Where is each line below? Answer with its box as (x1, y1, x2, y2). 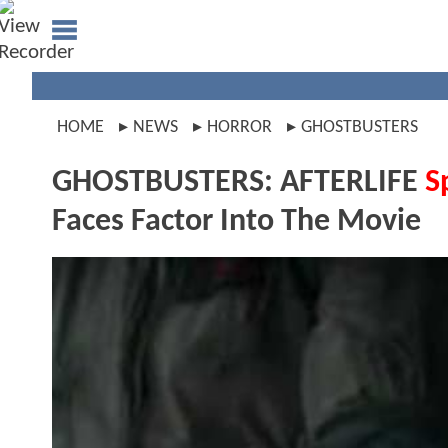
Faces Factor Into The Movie (52, 206, 421, 238)
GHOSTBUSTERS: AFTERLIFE (52, 167, 425, 199)
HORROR (207, 118, 272, 137)
